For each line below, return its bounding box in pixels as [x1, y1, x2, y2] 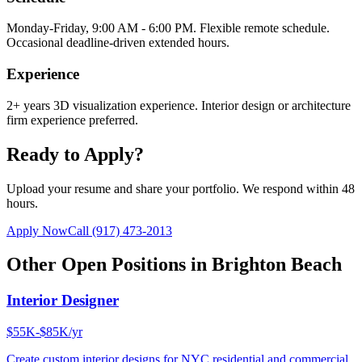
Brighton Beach [212, 254, 342, 276]
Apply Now [6, 223, 68, 238]
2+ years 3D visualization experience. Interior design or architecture [6, 98, 351, 112]
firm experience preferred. [6, 112, 138, 127]
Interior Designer [6, 292, 119, 309]
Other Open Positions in [6, 254, 212, 276]
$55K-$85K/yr [6, 325, 82, 339]
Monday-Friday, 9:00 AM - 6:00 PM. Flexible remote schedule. [6, 21, 330, 36]
